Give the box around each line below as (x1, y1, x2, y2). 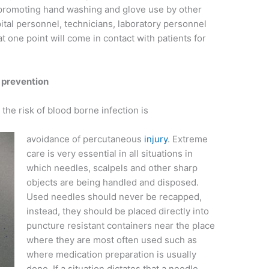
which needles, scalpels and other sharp (26, 162, 198, 174)
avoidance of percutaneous (26, 133, 145, 145)
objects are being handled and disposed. (26, 177, 199, 189)
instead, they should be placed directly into (26, 205, 210, 217)
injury (144, 133, 168, 145)
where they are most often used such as (26, 234, 198, 246)
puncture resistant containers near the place (26, 220, 216, 232)
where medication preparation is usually (26, 249, 197, 261)
